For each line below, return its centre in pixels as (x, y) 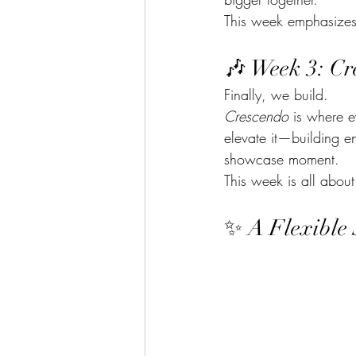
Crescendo (256, 116)
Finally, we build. (276, 94)
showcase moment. (282, 159)
